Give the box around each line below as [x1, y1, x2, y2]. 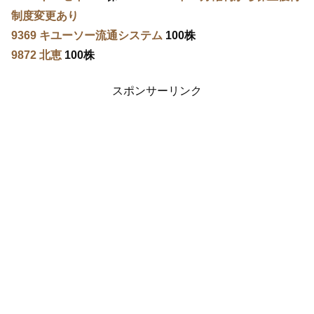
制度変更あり [11, 10, 78, 22]
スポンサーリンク [112, 84, 202, 97]
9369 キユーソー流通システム [11, 29, 163, 42]
